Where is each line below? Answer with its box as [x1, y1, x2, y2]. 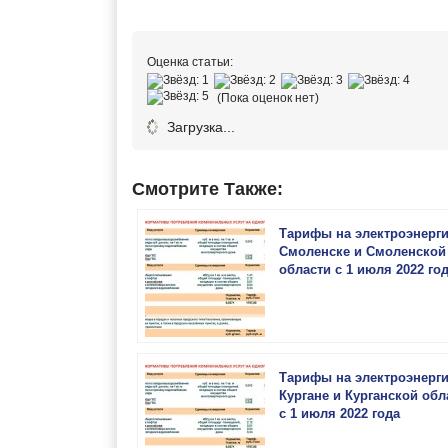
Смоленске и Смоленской [279, 244, 446, 259]
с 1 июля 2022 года [279, 406, 400, 421]
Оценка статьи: [147, 55, 233, 69]
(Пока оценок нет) [214, 91, 319, 105]
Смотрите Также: [132, 179, 283, 199]
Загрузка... [163, 119, 235, 135]
